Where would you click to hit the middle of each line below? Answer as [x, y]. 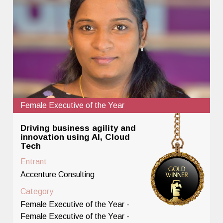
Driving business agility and [78, 128]
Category [37, 191]
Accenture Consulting [58, 174]
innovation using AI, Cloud [75, 137]
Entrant [34, 161]
